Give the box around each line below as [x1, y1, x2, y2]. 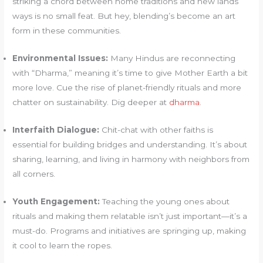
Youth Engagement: [12, 196, 100, 206]
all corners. [12, 169, 56, 179]
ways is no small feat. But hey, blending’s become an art [12, 11, 236, 21]
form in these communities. [12, 26, 122, 36]
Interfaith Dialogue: [12, 125, 100, 135]
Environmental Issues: [12, 53, 109, 63]
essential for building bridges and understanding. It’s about [12, 140, 248, 150]
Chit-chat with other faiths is [99, 125, 214, 135]
